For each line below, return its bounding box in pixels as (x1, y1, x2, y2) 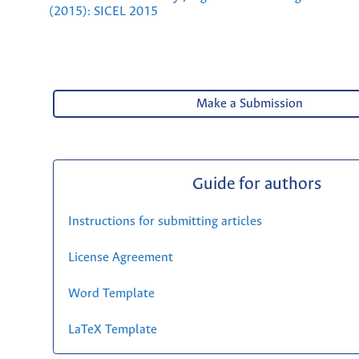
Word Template (67, 286, 155, 301)
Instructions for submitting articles (67, 214, 262, 228)
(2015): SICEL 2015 (49, 5, 158, 19)
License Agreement (67, 250, 173, 264)
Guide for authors (192, 175, 321, 194)
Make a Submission (196, 97, 304, 111)
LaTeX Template (67, 322, 157, 337)
